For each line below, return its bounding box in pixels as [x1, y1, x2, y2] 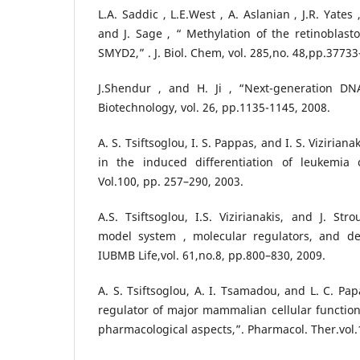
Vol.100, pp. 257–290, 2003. [98, 174, 243, 190]
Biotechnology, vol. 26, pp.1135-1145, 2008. [98, 100, 330, 116]
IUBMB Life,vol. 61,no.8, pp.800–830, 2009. [98, 247, 325, 264]
